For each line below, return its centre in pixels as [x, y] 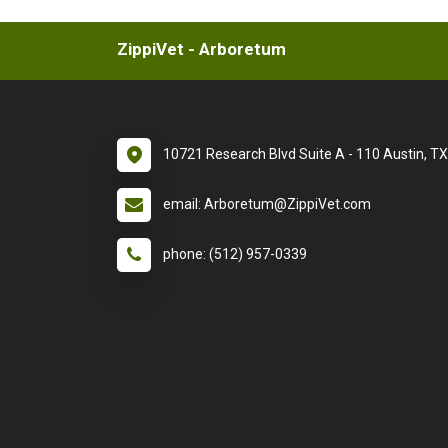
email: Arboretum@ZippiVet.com [267, 204]
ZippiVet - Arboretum [201, 49]
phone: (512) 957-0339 [235, 254]
